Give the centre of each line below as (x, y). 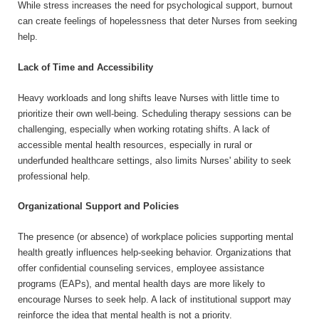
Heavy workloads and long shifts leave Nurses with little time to (148, 98)
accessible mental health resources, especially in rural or (135, 145)
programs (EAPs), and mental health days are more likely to (141, 284)
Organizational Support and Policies (98, 206)
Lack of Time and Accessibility (85, 67)
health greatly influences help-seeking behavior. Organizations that (155, 253)
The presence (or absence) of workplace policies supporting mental (156, 237)
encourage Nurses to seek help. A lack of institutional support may (155, 300)
